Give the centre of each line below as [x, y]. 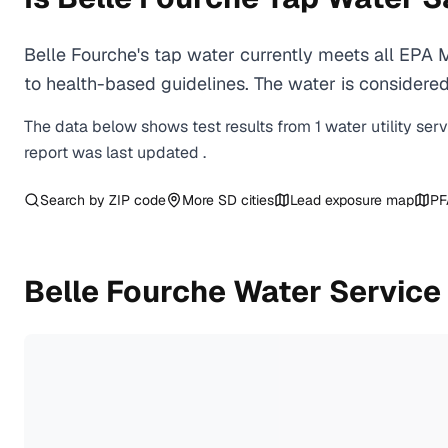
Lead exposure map [352, 200]
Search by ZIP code [103, 200]
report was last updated [113, 152]
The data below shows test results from [169, 126]
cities [255, 200]
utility [391, 126]
